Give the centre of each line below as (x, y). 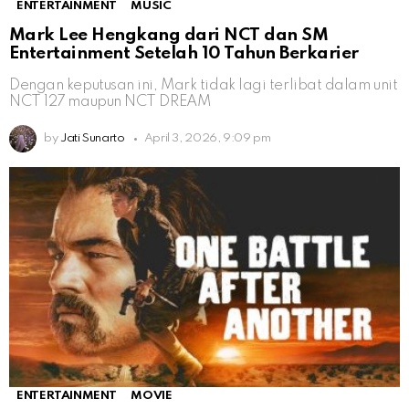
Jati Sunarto (92, 139)
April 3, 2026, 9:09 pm (207, 139)
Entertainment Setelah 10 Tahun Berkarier (184, 54)
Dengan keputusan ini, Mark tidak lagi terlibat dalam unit (204, 86)
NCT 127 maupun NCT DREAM (110, 102)
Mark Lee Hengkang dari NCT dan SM (169, 36)
